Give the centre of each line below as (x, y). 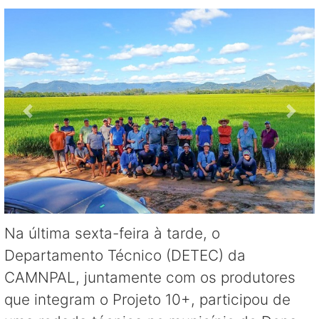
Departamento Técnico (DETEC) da (125, 255)
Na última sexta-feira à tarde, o (112, 233)
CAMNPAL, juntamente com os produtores (150, 277)
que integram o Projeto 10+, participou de (147, 299)
